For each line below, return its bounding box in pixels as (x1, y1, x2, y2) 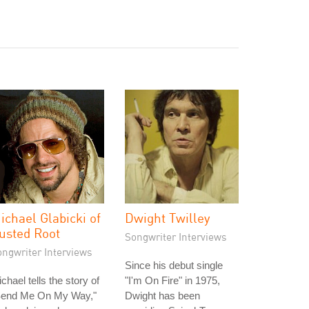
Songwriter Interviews (125, 230, 227, 243)
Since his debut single (125, 259, 223, 271)
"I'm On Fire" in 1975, (125, 275, 220, 286)
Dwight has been (125, 290, 200, 301)
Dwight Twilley (125, 210, 210, 226)
